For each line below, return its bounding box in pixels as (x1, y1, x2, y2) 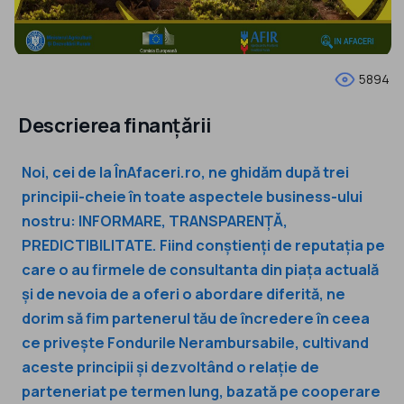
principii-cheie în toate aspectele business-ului (22, 186, 363, 207)
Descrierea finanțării (18, 111, 212, 139)
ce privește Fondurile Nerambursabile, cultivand (22, 332, 369, 353)
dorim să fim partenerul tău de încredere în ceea (22, 308, 370, 328)
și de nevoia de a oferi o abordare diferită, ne (22, 283, 345, 304)
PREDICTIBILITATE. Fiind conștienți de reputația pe (22, 234, 385, 255)
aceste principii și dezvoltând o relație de (22, 356, 319, 377)
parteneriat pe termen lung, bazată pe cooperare (22, 381, 381, 401)
